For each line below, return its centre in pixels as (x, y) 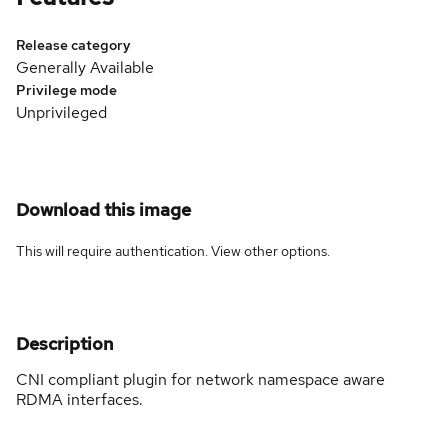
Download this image (103, 209)
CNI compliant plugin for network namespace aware (200, 379)
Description (64, 343)
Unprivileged (61, 112)
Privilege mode (66, 89)
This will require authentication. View (130, 250)
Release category (73, 44)
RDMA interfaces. (79, 399)
